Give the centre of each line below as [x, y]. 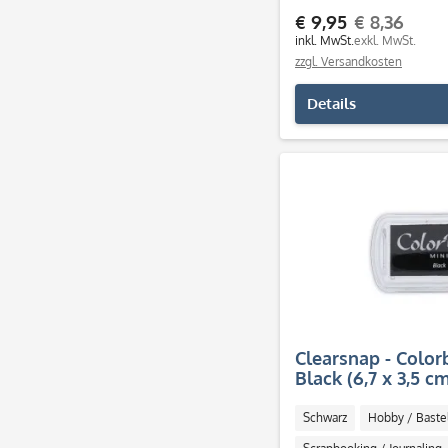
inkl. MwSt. [324, 40]
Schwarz [325, 417]
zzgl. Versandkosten [348, 61]
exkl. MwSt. [385, 40]
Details [331, 103]
